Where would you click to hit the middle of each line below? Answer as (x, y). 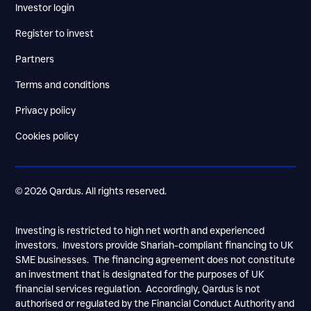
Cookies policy (47, 136)
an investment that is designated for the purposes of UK (140, 275)
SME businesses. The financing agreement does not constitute (155, 260)
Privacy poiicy (46, 111)
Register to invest (55, 34)
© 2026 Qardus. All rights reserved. (91, 191)
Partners (35, 59)
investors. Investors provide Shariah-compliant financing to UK (155, 245)
